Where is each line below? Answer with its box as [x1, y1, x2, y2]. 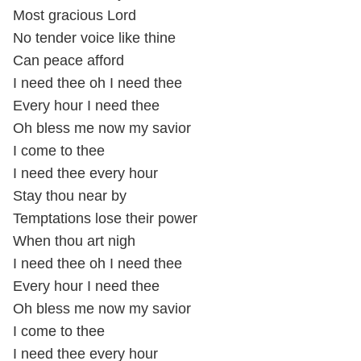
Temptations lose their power [13, 210, 197, 227]
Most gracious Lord [13, 7, 140, 24]
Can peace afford [13, 52, 124, 69]
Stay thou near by [13, 188, 131, 205]
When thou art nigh [13, 233, 135, 250]
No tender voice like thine [13, 30, 176, 47]
